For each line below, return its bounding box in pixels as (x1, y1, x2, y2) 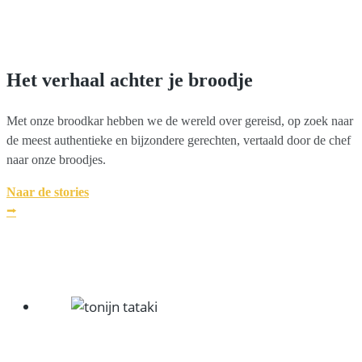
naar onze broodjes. (6, 152, 106, 166)
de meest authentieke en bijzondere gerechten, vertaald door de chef (6, 133, 351, 147)
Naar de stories (6, 184, 89, 199)
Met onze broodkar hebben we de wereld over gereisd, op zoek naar (6, 113, 353, 128)
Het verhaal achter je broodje (6, 69, 253, 90)
